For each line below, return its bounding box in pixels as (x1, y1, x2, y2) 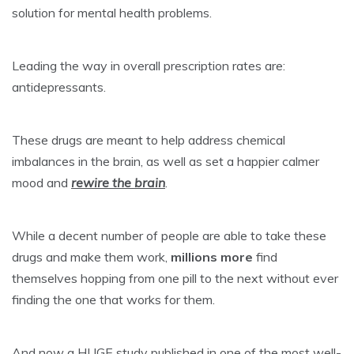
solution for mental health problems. (12, 5, 212, 21)
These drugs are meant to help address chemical (12, 132, 285, 149)
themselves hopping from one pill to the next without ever (12, 270, 338, 287)
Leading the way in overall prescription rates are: (12, 58, 285, 74)
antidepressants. (12, 79, 106, 96)
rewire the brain (71, 175, 165, 191)
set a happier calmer (205, 153, 319, 170)
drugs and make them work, (12, 249, 171, 265)
